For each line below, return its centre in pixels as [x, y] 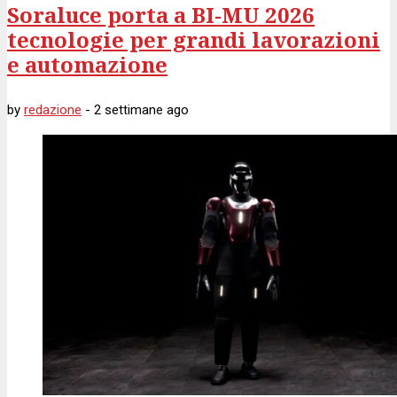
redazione [53, 109]
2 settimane [128, 109]
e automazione [87, 64]
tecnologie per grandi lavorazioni [194, 39]
